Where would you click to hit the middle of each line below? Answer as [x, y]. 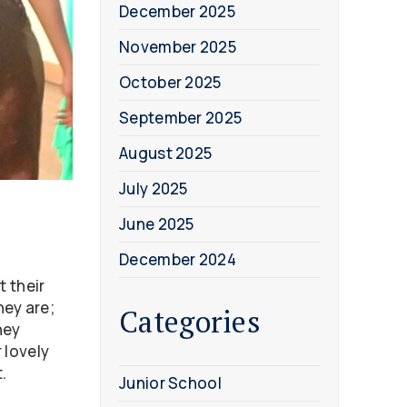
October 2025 [170, 82]
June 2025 [157, 224]
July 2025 [154, 189]
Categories [190, 321]
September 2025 [181, 118]
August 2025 [166, 153]
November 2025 [178, 47]
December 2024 [178, 259]
